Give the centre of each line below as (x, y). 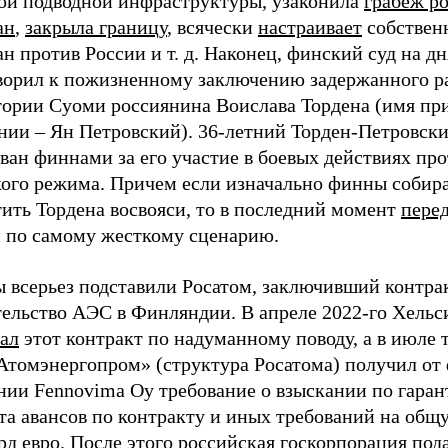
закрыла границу (96, 26)
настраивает (310, 26)
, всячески (212, 26)
